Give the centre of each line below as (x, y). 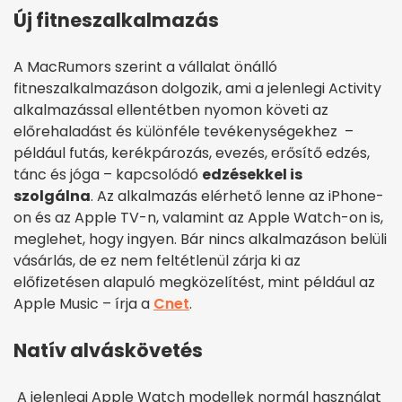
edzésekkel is (252, 174)
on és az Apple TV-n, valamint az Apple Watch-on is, (198, 217)
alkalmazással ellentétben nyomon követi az (171, 109)
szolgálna (52, 196)
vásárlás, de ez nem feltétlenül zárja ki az (157, 260)
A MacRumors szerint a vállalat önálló (145, 66)
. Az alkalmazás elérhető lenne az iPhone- (237, 196)
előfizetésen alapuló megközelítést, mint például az (194, 282)
